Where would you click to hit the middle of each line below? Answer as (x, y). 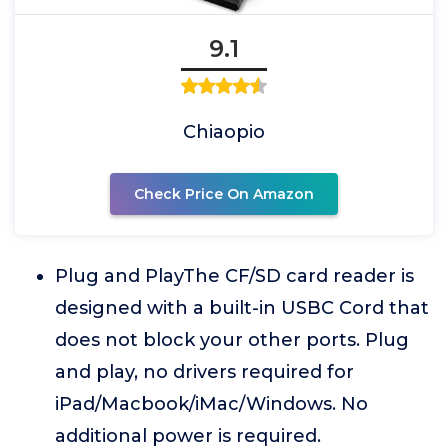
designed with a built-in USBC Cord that (242, 308)
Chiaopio (224, 132)
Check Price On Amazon (224, 194)
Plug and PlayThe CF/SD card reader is (234, 276)
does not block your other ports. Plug (232, 340)
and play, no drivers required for (204, 372)
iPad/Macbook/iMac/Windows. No (211, 404)
